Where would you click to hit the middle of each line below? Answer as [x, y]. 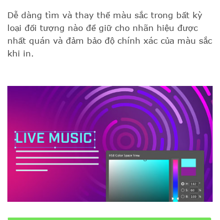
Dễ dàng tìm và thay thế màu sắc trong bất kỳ [105, 15]
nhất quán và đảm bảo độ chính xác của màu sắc [110, 41]
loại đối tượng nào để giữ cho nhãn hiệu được [103, 28]
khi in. [21, 53]
